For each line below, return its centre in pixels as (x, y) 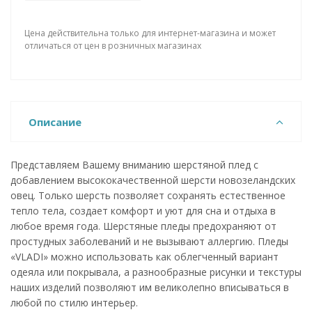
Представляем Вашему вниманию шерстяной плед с (134, 165)
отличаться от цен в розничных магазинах (113, 46)
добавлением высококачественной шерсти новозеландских (153, 180)
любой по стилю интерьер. (74, 303)
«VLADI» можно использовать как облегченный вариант (145, 257)
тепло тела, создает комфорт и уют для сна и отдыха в (143, 211)
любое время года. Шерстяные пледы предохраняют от (143, 226)
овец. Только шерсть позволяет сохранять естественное (148, 195)
